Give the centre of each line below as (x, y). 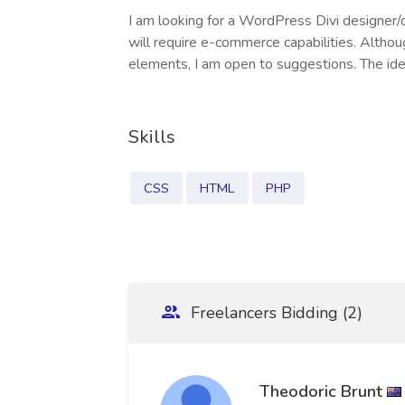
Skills (152, 137)
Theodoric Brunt (321, 391)
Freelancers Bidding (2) (274, 313)
